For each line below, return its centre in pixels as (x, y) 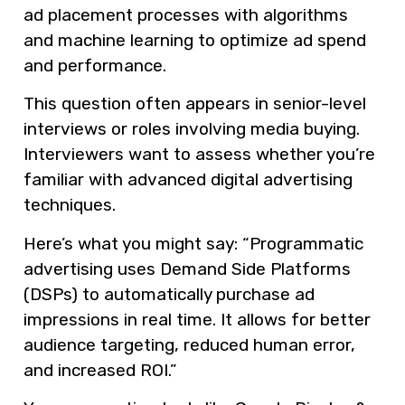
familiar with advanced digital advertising (188, 180)
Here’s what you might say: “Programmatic (193, 243)
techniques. (70, 205)
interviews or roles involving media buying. (192, 129)
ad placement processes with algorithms (186, 15)
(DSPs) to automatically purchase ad (169, 294)
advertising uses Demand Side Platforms (187, 268)
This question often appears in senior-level (195, 104)
